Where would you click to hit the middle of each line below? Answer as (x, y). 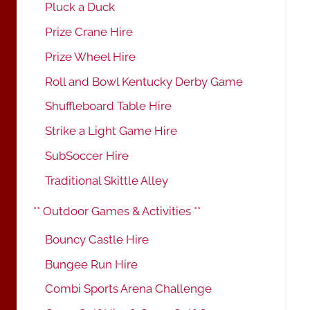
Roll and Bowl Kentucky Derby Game (144, 81)
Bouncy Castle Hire (97, 239)
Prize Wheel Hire (90, 56)
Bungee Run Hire (91, 264)
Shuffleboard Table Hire (108, 106)
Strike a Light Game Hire (111, 131)
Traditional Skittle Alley (107, 180)
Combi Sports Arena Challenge (128, 289)
